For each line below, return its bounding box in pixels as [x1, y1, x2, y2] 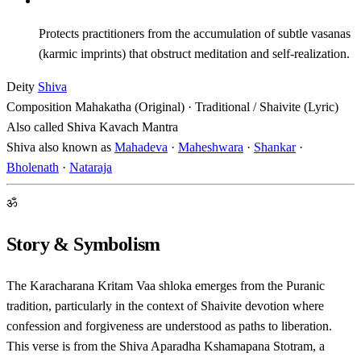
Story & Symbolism [6, 233, 160, 255]
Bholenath [6, 160, 59, 174]
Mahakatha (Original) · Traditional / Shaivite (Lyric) [75, 99, 338, 114]
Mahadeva [114, 139, 168, 154]
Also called [6, 119, 64, 134]
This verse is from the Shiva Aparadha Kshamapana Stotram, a [6, 338, 325, 353]
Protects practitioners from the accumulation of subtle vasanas [39, 26, 351, 40]
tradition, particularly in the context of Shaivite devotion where [6, 298, 324, 313]
